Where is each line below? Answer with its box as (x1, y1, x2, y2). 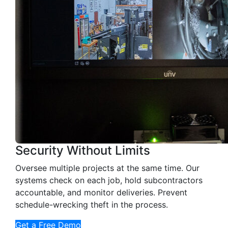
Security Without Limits (15, 142, 150, 158)
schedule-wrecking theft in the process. (15, 199, 168, 210)
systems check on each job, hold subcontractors (15, 175, 203, 185)
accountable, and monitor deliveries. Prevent (15, 187, 187, 197)
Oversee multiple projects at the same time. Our (15, 162, 199, 173)
